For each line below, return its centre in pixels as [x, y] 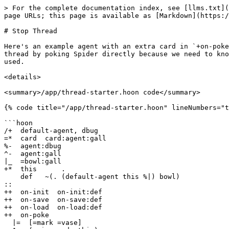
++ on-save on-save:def [53, 200]
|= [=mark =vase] [8, 223]
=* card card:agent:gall [55, 138]
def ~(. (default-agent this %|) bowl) [12, 177]
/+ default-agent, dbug [51, 131]
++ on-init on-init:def [53, 192]
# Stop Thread [31, 31]
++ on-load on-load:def [53, 207]
